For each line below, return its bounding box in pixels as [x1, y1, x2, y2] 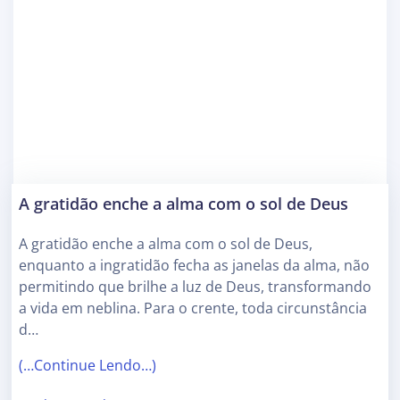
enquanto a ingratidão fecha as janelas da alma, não [19, 254, 370, 275]
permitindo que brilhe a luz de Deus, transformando [19, 276, 371, 296]
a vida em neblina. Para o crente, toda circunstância [19, 297, 367, 318]
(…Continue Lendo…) [19, 354, 156, 375]
